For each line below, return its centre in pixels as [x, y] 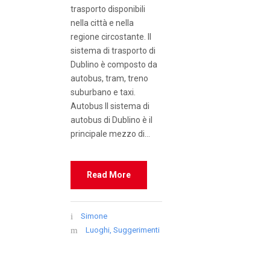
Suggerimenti [137, 230]
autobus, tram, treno [109, 79]
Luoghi [98, 230]
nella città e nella [102, 23]
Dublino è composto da [114, 65]
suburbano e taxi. [103, 93]
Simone [94, 216]
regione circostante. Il [111, 37]
